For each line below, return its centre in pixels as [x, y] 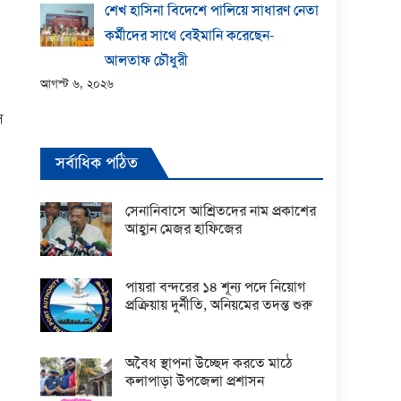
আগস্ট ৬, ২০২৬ [77, 83]
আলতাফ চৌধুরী [147, 60]
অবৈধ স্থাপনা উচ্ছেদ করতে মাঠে [209, 363]
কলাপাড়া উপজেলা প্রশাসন [195, 380]
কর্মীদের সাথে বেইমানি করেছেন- [190, 35]
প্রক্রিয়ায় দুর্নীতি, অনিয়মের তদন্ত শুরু [219, 304]
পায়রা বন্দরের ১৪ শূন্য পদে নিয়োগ [216, 286]
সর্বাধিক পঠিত [97, 162]
